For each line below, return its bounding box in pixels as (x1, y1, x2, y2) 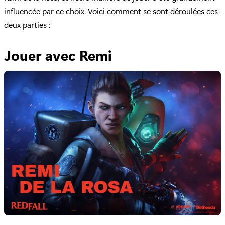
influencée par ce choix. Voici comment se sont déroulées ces (4, 5, 218, 16)
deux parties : (4, 19, 50, 30)
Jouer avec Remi (4, 45, 112, 64)
